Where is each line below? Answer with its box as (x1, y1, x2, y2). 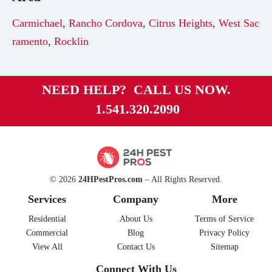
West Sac (219, 17, 259, 30)
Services (28, 192, 67, 205)
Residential (28, 214, 66, 223)
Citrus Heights (149, 17, 212, 30)
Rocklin (54, 35, 89, 48)
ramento (12, 35, 48, 48)
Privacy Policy (199, 228, 250, 237)
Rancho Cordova (69, 17, 143, 30)
